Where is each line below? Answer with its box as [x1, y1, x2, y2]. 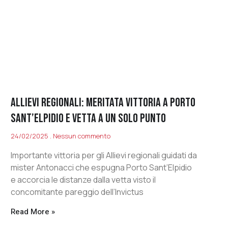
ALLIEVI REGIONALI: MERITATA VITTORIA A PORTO [11, 95, 196, 110]
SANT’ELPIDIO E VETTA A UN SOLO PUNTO [11, 111, 166, 126]
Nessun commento [51, 131, 111, 141]
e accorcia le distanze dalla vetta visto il [11, 174, 156, 186]
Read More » [11, 206, 55, 218]
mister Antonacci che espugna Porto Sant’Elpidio [11, 162, 192, 174]
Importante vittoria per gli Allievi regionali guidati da [11, 150, 197, 161]
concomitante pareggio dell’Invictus [11, 186, 144, 198]
